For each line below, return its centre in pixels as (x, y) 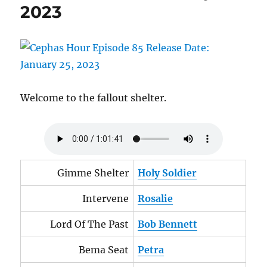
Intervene (106, 198)
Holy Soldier (167, 173)
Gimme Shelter (93, 173)
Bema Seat (104, 250)
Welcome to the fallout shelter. (94, 98)
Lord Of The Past (90, 224)
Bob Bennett (168, 224)
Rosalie (156, 198)
